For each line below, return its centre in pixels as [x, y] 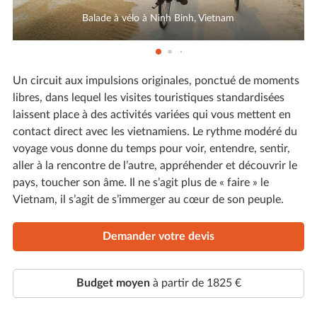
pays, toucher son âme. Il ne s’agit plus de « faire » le [140, 182]
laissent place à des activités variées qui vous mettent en [151, 114]
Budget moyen [113, 283]
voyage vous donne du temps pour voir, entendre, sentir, [151, 148]
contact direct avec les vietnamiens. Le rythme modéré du [155, 131]
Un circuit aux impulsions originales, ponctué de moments [156, 80]
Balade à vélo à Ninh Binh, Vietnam [158, 18]
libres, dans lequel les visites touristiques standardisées [148, 97]
